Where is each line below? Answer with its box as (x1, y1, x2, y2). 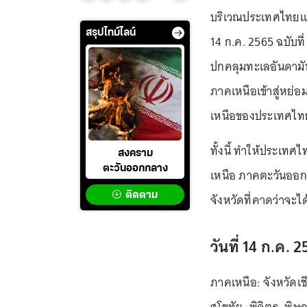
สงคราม (117, 148, 153, 160)
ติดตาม (125, 190, 158, 201)
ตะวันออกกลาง (102, 163, 168, 175)
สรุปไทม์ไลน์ (86, 27, 136, 39)
